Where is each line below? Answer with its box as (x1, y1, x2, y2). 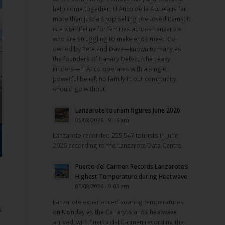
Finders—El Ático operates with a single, (53, 65, 168, 73)
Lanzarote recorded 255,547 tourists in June (53, 131, 179, 140)
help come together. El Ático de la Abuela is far (53, 5, 187, 13)
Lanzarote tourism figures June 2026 (75, 106, 181, 115)
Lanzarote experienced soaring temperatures (53, 197, 184, 206)
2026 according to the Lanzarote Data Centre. (53, 141, 183, 150)
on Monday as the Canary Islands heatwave (53, 207, 177, 216)
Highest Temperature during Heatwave (75, 172, 188, 181)
